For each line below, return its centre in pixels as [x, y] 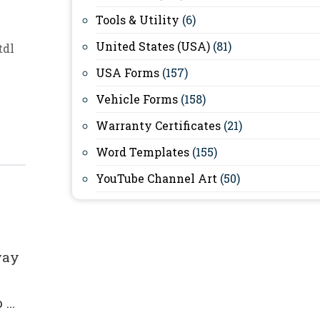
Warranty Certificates [158, 125]
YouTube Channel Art [156, 178]
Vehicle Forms [137, 99]
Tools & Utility [137, 20]
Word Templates [142, 152]
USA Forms [127, 72]
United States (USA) [153, 46]
